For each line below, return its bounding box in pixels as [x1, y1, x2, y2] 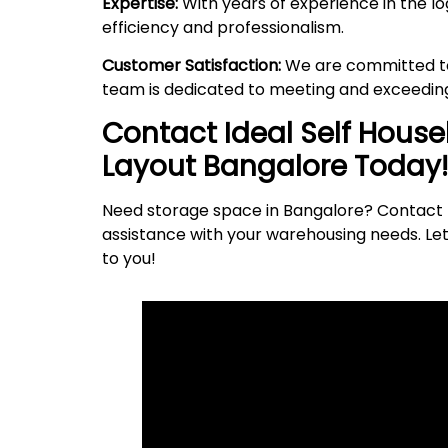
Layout [102, 146, 196, 186]
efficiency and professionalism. [102, 16, 344, 40]
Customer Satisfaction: [102, 54, 281, 78]
